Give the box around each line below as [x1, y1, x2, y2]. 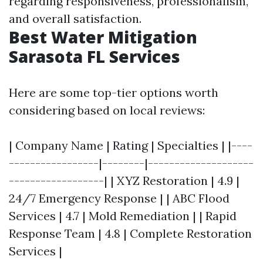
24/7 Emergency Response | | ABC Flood [9, 191, 230, 205]
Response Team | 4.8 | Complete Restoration [9, 226, 252, 241]
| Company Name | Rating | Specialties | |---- [9, 138, 252, 153]
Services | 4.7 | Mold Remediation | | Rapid [9, 208, 237, 223]
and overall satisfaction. [9, 11, 141, 26]
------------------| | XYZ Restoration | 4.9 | [9, 173, 240, 188]
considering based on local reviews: [9, 103, 205, 117]
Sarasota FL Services [9, 45, 180, 68]
